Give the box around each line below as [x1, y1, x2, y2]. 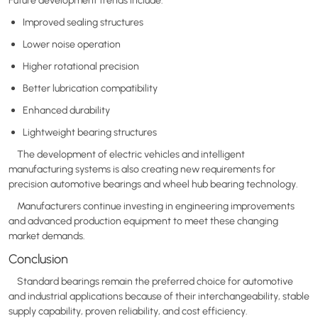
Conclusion [9, 250, 68, 267]
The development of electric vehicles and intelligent [9, 147, 245, 160]
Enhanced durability [23, 103, 110, 116]
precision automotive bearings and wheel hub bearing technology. [9, 177, 298, 190]
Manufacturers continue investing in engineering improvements [9, 199, 295, 212]
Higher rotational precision [23, 59, 139, 72]
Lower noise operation [23, 37, 121, 50]
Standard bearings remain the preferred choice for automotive [9, 274, 293, 287]
